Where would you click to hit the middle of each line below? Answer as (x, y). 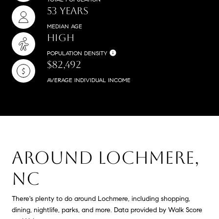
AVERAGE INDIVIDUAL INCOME (89, 80)
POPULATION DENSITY (77, 53)
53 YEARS (68, 11)
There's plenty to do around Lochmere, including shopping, (101, 198)
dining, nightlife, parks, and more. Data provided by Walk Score (107, 210)
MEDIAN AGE (65, 26)
